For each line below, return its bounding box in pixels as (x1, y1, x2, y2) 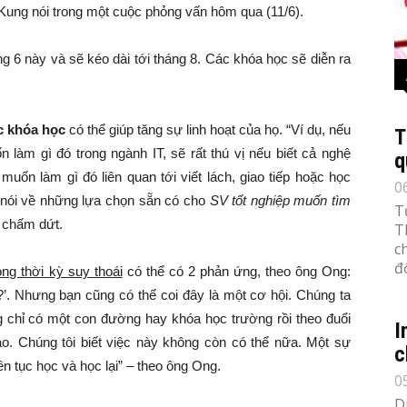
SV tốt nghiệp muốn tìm (209, 193, 352, 208)
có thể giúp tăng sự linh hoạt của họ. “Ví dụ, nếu (65, 122, 351, 137)
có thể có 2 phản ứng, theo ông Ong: (122, 263, 352, 279)
